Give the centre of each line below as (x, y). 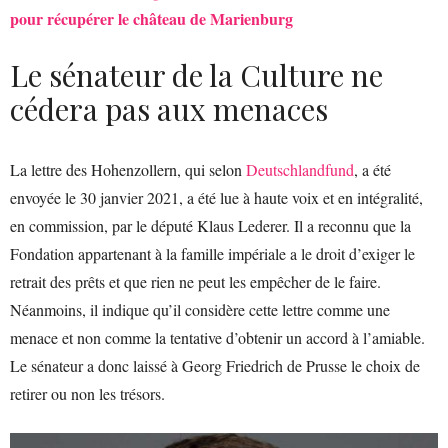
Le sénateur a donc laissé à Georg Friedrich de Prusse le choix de (215, 365)
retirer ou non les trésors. (87, 393)
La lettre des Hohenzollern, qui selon (128, 169)
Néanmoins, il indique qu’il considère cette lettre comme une (200, 309)
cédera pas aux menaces (169, 108)
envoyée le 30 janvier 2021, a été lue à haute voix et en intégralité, (216, 197)
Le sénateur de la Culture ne (196, 74)
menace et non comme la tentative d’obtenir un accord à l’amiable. (217, 337)
